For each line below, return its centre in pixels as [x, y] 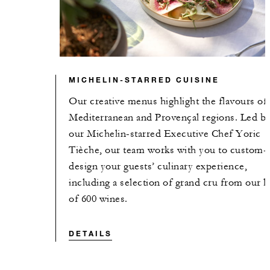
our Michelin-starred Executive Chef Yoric [165, 133]
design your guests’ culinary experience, [158, 166]
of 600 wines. [98, 199]
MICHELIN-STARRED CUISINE [144, 79]
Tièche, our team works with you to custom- [168, 150]
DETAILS [91, 233]
